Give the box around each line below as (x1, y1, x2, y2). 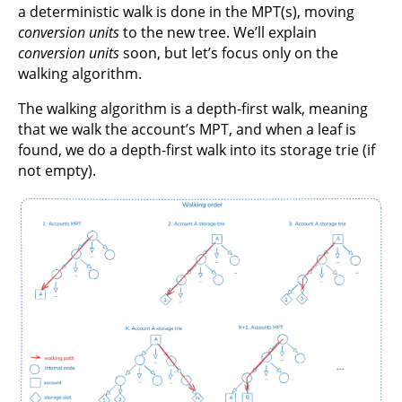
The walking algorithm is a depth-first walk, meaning (18, 98, 368, 118)
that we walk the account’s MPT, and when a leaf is (18, 118, 356, 139)
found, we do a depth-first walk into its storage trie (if (18, 139, 375, 160)
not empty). (18, 160, 96, 180)
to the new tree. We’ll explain (119, 22, 317, 42)
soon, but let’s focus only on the (119, 42, 338, 63)
